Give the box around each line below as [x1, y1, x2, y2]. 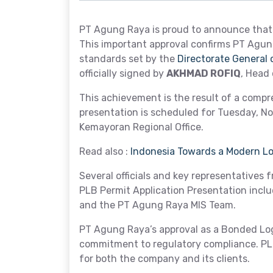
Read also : [79, 146, 130, 157]
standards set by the [79, 53, 177, 65]
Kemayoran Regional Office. [79, 121, 204, 133]
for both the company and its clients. [79, 253, 250, 264]
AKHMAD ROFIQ [166, 68, 241, 79]
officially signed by [79, 68, 166, 79]
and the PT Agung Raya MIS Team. [79, 199, 236, 211]
